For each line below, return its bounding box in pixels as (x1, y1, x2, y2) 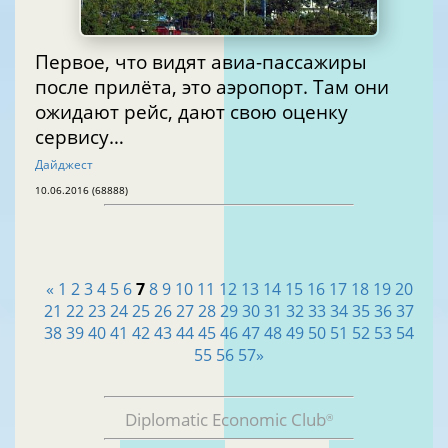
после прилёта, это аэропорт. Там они (35, 73, 389, 99)
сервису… (35, 123, 124, 149)
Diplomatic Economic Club (125, 408, 326, 432)
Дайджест (35, 155, 93, 173)
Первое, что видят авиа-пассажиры (35, 48, 367, 74)
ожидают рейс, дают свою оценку (35, 98, 348, 124)
